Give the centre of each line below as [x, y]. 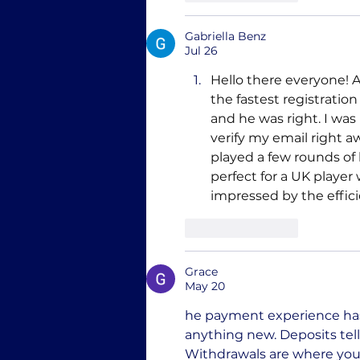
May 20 [205, 286]
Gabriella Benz [225, 36]
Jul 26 [201, 51]
